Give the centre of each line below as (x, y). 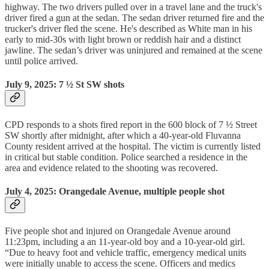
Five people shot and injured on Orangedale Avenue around (118, 231)
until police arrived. (41, 61)
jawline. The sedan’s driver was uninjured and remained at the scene (134, 50)
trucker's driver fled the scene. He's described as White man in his (128, 29)
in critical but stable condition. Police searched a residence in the (126, 157)
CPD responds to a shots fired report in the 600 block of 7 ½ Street (131, 124)
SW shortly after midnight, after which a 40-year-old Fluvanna (123, 135)
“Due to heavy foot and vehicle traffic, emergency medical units (125, 253)
